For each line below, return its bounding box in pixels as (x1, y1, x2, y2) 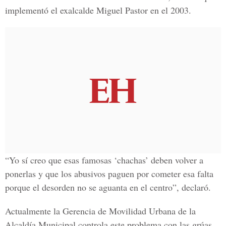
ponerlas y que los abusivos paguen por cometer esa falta (5, 167, 213, 180)
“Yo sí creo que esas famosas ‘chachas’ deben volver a (5, 154, 203, 166)
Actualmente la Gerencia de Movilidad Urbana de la (5, 205, 196, 217)
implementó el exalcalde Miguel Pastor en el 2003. (5, 4, 191, 16)
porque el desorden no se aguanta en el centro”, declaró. (5, 181, 211, 193)
